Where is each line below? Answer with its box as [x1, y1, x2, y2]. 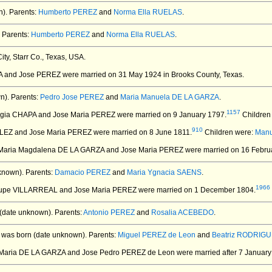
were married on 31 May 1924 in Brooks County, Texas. [61, 70, 244, 79]
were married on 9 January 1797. [115, 110, 226, 119]
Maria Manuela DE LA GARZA [120, 93, 219, 101]
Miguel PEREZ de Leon [118, 231, 195, 239]
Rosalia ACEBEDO [151, 208, 214, 217]
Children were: [203, 128, 255, 137]
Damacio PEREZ [55, 168, 110, 177]
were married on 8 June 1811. [92, 128, 192, 137]
